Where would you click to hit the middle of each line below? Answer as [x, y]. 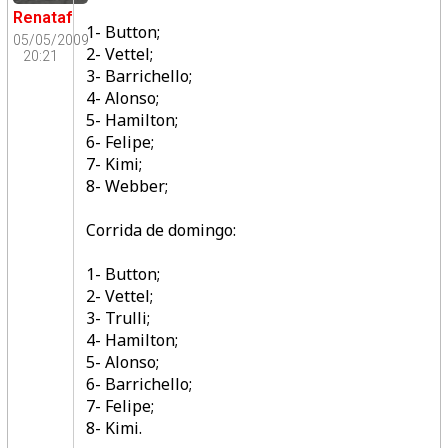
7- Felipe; [119, 406]
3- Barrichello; [138, 76]
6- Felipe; [119, 142]
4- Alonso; [122, 98]
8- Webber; [126, 186]
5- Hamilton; [131, 120]
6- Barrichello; [138, 384]
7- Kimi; [113, 164]
